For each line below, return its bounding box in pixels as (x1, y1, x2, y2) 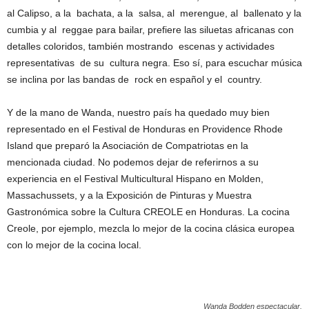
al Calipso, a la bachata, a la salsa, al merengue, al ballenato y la (7, 8, 301, 19)
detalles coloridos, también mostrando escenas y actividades (7, 41, 275, 52)
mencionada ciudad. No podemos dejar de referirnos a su (7, 157, 259, 168)
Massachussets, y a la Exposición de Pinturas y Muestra (7, 190, 252, 201)
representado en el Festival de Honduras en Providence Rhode (7, 123, 283, 134)
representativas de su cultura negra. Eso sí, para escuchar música (7, 57, 302, 68)
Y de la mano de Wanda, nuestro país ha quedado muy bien (7, 107, 270, 118)
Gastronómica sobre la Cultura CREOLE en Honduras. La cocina (7, 206, 290, 217)
